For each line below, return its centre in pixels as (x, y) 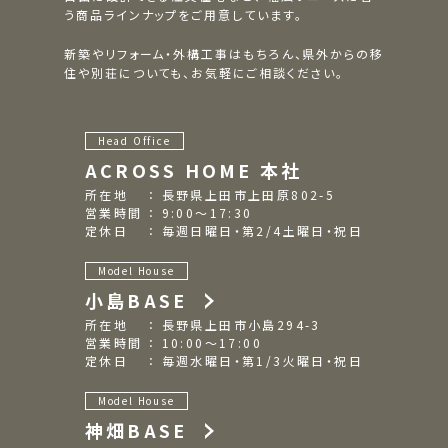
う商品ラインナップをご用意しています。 (183, 15)
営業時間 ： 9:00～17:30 (168, 213)
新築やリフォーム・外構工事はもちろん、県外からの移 (224, 54)
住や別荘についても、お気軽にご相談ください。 (204, 73)
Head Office (134, 141)
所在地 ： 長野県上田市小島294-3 (202, 325)
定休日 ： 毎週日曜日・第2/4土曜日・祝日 (224, 231)
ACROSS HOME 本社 (193, 170)
